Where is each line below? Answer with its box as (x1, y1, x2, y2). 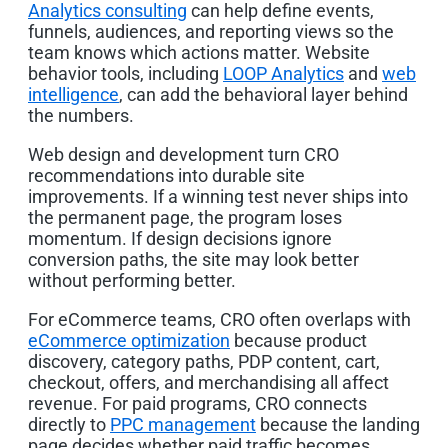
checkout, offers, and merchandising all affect (28, 371, 389, 393)
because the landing (256, 413, 420, 435)
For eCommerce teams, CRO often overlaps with (28, 308, 411, 330)
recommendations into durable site (28, 164, 305, 186)
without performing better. (28, 269, 236, 291)
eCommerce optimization (28, 329, 230, 351)
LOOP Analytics (223, 62, 344, 84)
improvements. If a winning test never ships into (28, 185, 408, 207)
